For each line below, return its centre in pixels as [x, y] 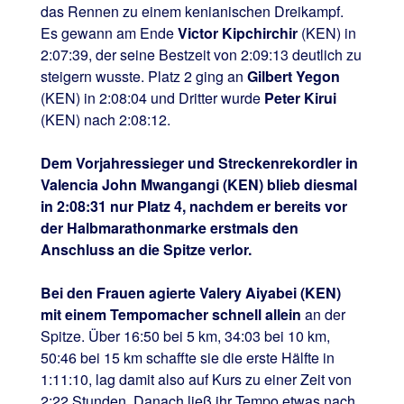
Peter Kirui [298, 97]
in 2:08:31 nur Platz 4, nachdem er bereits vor [193, 206]
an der [325, 314]
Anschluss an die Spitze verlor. [146, 249]
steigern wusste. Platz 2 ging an [143, 76]
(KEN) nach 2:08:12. [105, 119]
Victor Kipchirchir [237, 32]
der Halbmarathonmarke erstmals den [169, 227]
